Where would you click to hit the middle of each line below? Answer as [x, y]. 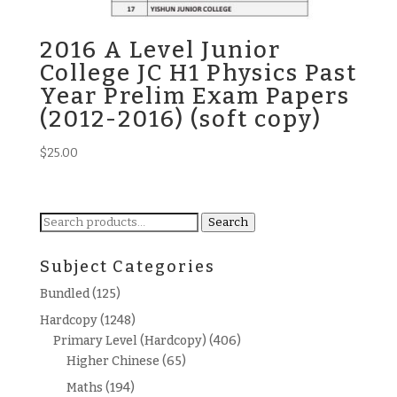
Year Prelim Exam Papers [195, 96]
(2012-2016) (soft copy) [180, 119]
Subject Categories [127, 267]
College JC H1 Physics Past [198, 73]
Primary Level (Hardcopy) [129, 341]
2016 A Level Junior [160, 50]
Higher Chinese [113, 362]
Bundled [64, 294]
